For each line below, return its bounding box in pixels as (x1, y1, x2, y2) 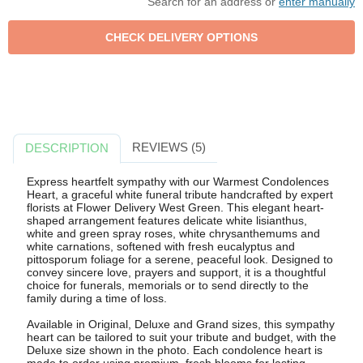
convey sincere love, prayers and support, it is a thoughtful (26, 265, 326, 279)
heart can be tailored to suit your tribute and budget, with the (26, 330, 336, 344)
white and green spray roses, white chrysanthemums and (26, 226, 320, 240)
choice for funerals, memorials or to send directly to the (26, 278, 309, 292)
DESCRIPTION (25, 141, 109, 156)
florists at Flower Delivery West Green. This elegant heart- (26, 200, 324, 214)
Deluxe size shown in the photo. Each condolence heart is (26, 343, 322, 357)
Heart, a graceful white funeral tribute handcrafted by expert (26, 187, 333, 201)
